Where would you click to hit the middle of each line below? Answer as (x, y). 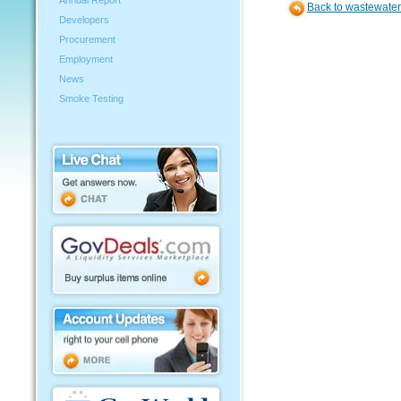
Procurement (87, 39)
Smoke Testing (91, 98)
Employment (86, 59)
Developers (84, 20)
